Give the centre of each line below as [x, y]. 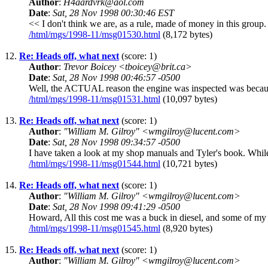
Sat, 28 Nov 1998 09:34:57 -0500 [116, 142]
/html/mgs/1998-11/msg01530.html [95, 35]
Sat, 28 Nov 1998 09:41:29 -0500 [116, 207]
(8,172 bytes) [186, 35]
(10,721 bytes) [189, 164]
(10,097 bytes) [189, 99]
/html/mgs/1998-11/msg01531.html [95, 99]
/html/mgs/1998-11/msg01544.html [95, 164]
